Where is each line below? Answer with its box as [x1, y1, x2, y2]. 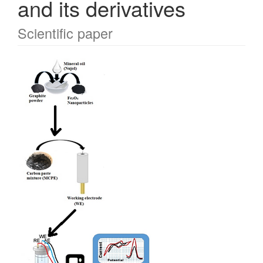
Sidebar [17, 73, 79, 99]
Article [17, 53, 67, 79]
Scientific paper [18, 22, 113, 43]
